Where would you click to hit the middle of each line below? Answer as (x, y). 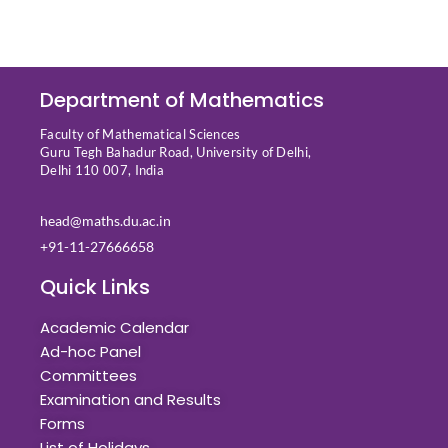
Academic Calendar (114, 327)
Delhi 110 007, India (102, 169)
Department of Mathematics (182, 99)
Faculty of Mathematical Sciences (140, 133)
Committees (88, 375)
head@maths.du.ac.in (105, 220)
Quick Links (95, 286)
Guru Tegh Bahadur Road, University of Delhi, (176, 151)
